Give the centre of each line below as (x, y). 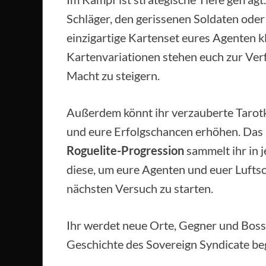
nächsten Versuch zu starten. (140, 188)
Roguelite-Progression (125, 150)
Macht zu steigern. (113, 75)
